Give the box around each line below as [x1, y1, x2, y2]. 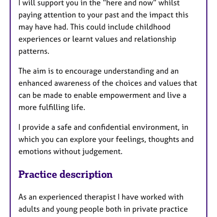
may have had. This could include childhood [18, 22, 170, 32]
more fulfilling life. [18, 102, 85, 112]
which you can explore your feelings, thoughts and [18, 134, 194, 144]
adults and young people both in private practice [18, 203, 188, 214]
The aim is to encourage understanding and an [18, 66, 179, 76]
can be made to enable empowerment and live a [18, 90, 186, 100]
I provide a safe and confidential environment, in [18, 122, 188, 132]
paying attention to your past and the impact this [18, 10, 188, 20]
